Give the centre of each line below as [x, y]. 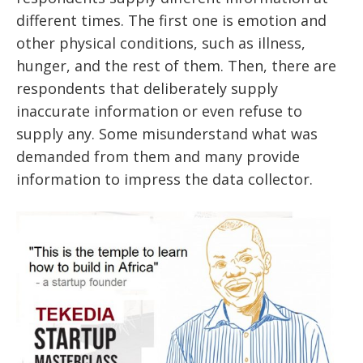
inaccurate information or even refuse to [159, 111]
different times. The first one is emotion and [171, 21]
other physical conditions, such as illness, [161, 43]
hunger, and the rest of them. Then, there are [176, 66]
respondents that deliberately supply [147, 89]
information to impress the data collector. [164, 179]
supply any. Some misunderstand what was [167, 134]
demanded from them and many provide [158, 157]
